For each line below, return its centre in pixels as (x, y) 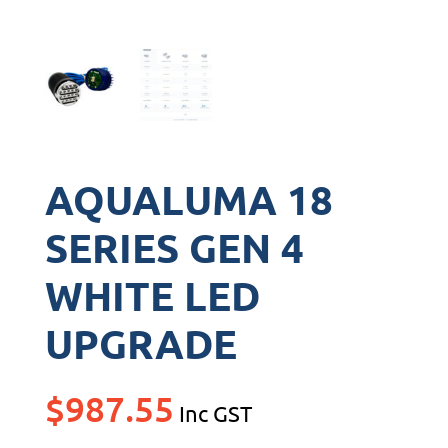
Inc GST (215, 413)
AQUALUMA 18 (188, 199)
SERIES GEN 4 (174, 247)
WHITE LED (152, 295)
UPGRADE (140, 343)
